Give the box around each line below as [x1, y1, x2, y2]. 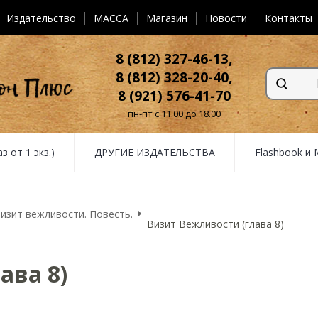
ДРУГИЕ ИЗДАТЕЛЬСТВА [94, 145, 215, 159]
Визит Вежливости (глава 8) [147, 216, 284, 231]
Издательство [6, 11, 76, 26]
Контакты [264, 11, 312, 26]
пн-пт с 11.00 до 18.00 [127, 106, 221, 120]
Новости [204, 11, 247, 26]
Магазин [146, 11, 187, 26]
